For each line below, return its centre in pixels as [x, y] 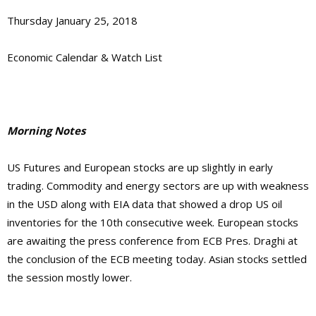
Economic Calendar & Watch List [85, 57]
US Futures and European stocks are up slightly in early [140, 168]
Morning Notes [46, 131]
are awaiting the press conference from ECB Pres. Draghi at [152, 241]
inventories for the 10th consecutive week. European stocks [153, 223]
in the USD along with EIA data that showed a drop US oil [145, 204]
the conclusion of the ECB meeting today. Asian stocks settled [157, 259]
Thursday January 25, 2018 [72, 21]
